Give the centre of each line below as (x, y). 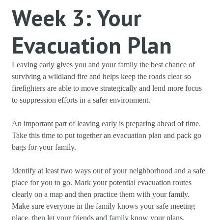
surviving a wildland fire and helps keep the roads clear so (101, 76)
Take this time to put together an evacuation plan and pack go (107, 135)
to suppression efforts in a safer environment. (82, 100)
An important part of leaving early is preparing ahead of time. (106, 124)
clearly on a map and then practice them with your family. (101, 194)
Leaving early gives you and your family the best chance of (103, 65)
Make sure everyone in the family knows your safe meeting (103, 206)
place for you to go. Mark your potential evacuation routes (102, 182)
